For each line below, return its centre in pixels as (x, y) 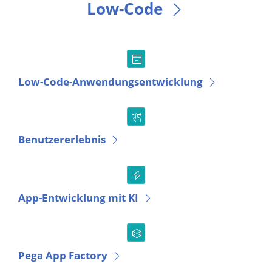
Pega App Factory (63, 256)
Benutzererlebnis (62, 140)
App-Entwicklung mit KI (78, 197)
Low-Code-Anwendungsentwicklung (110, 81)
